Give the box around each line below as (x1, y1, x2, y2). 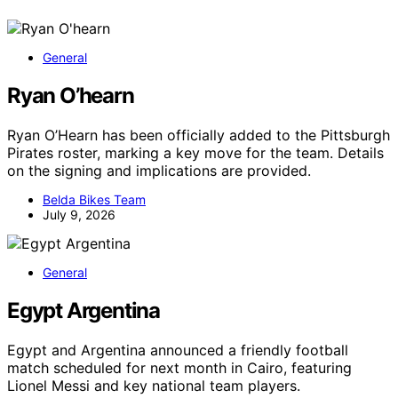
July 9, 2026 (43, 207, 115, 223)
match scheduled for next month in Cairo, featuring (7, 359, 352, 378)
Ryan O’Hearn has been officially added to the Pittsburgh (7, 126, 390, 145)
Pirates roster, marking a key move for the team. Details (7, 144, 384, 163)
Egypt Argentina (7, 298, 160, 324)
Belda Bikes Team (43, 192, 146, 208)
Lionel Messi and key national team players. (7, 377, 300, 395)
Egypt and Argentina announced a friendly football (7, 341, 348, 360)
